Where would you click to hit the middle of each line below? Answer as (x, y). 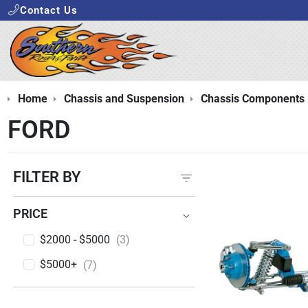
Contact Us (49, 10)
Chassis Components (252, 99)
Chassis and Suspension (124, 99)
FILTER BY (47, 177)
